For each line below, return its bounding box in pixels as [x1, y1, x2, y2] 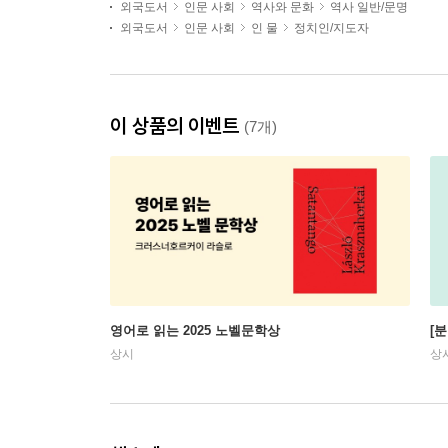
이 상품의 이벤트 [110, 113, 244, 138]
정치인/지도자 [294, 21, 369, 35]
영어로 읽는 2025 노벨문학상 [110, 323, 280, 338]
